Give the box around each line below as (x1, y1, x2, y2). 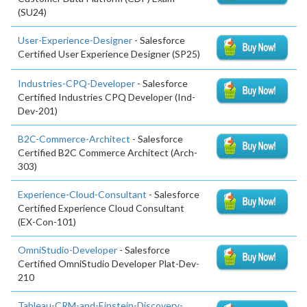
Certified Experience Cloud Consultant (18, 202, 184, 214)
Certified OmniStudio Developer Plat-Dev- (18, 258, 199, 270)
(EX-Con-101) (18, 216, 76, 228)
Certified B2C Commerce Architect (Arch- (18, 147, 197, 159)
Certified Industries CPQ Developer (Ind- (18, 91, 195, 103)
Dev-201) (18, 105, 58, 117)
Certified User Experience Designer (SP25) (18, 48, 200, 60)
